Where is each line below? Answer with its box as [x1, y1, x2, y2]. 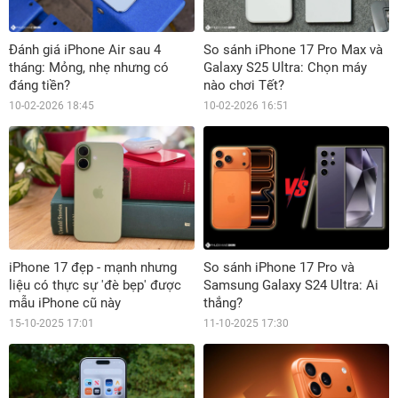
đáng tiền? [9, 76, 70, 93]
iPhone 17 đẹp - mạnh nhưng [9, 259, 177, 276]
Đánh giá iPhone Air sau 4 [9, 41, 161, 58]
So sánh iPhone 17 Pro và [203, 259, 354, 276]
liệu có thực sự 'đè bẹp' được [9, 277, 181, 294]
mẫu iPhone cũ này [9, 295, 121, 312]
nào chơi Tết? [203, 76, 284, 93]
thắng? [203, 295, 243, 312]
